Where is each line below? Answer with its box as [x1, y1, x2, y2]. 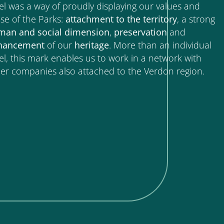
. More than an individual [108, 38, 211, 51]
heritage [74, 38, 109, 51]
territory [142, 12, 177, 25]
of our [44, 38, 74, 51]
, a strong [176, 12, 215, 25]
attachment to [65, 12, 124, 25]
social [37, 25, 62, 38]
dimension [64, 25, 109, 38]
